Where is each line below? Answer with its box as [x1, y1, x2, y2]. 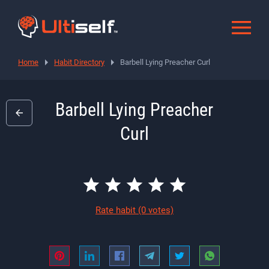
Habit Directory [54, 57, 104, 67]
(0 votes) [138, 204, 174, 216]
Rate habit [95, 204, 138, 216]
